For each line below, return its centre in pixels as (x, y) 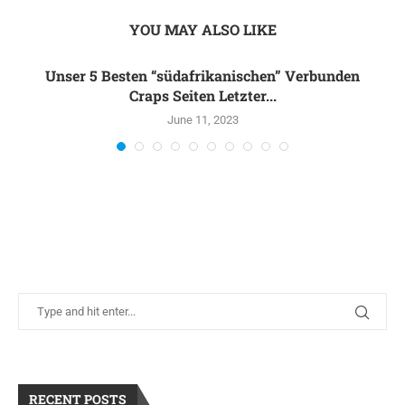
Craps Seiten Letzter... (202, 95)
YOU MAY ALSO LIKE (202, 29)
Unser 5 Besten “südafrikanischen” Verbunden (202, 75)
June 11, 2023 (202, 120)
